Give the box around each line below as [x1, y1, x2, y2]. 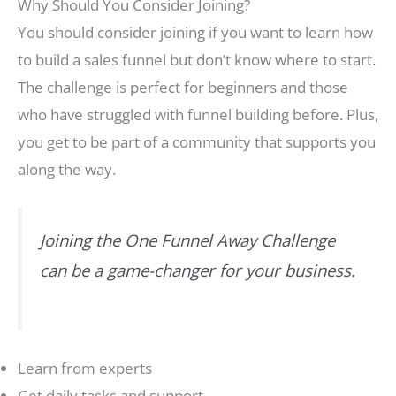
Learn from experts [18, 357, 152, 378]
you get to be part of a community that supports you [18, 131, 376, 152]
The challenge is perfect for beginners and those [18, 76, 348, 97]
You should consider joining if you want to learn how [18, 21, 373, 42]
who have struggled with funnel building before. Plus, [18, 103, 378, 125]
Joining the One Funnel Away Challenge [40, 228, 335, 251]
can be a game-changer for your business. [40, 258, 355, 281]
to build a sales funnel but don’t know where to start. [18, 49, 376, 70]
